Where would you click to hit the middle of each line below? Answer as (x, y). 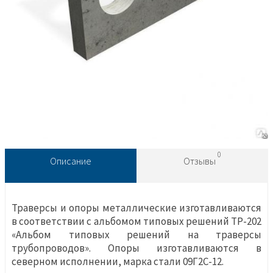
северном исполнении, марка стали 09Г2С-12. (118, 262)
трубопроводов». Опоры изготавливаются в (136, 248)
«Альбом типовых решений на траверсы (136, 235)
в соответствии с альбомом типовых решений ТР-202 (136, 222)
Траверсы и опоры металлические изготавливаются (136, 208)
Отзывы (200, 161)
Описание (71, 161)
